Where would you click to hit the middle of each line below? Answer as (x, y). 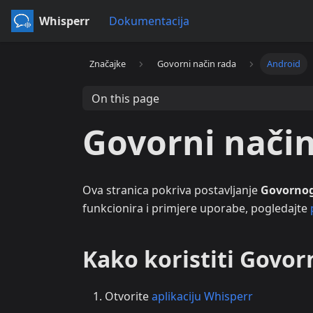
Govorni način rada (196, 64)
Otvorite (128, 296)
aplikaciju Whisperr (202, 296)
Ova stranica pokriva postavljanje (172, 190)
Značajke (108, 64)
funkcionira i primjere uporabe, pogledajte (196, 208)
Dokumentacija (149, 21)
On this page (125, 98)
